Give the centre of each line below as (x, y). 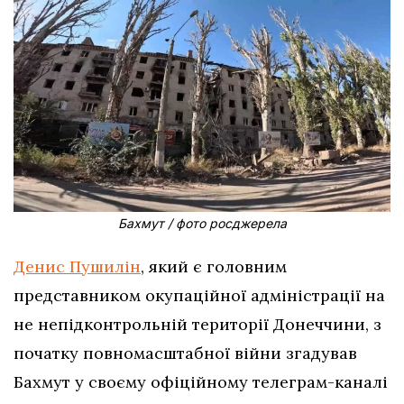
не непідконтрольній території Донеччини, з (197, 324)
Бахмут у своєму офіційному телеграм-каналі (201, 381)
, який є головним (214, 266)
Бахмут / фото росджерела (202, 223)
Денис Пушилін (77, 266)
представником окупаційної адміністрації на (199, 295)
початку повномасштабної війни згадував (185, 353)
